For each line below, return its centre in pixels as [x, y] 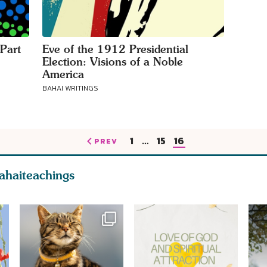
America [63, 74]
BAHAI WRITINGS [70, 88]
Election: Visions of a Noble [113, 62]
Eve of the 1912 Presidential [115, 49]
